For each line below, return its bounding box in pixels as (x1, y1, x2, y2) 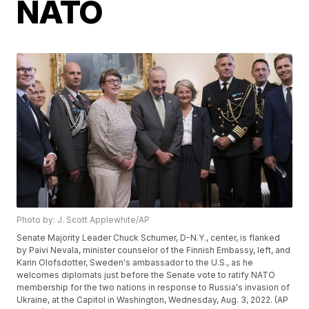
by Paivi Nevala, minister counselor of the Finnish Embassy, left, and (17, 245, 291, 256)
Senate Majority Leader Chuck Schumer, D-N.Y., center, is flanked (17, 232, 281, 243)
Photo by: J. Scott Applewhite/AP (17, 215, 150, 226)
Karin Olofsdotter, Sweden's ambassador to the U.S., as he (17, 257, 254, 268)
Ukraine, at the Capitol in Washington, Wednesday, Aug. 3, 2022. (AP (17, 295, 289, 306)
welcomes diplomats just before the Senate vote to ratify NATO (17, 270, 276, 281)
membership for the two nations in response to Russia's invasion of (17, 282, 290, 293)
